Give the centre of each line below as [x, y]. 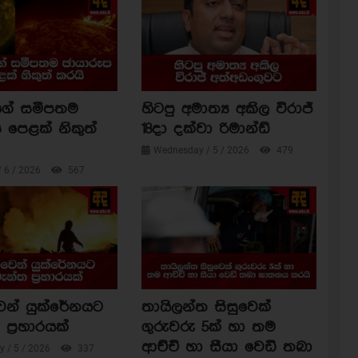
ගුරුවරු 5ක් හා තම [208, 328]
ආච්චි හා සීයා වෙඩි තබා [227, 348]
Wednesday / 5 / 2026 [202, 150]
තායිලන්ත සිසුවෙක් [206, 308]
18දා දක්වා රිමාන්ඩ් [205, 129]
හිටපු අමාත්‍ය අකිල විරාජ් [227, 109]
